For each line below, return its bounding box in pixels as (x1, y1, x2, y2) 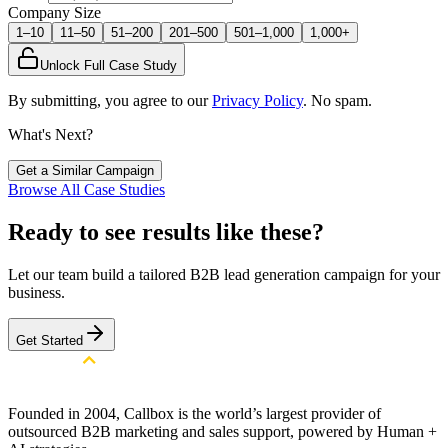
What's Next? (8, 125, 93, 143)
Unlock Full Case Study (40, 57, 177, 73)
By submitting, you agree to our (8, 91, 208, 109)
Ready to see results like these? (8, 218, 324, 245)
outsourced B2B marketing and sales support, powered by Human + (8, 422, 437, 440)
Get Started (16, 332, 83, 348)
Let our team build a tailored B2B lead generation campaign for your (8, 265, 440, 283)
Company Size (8, 3, 101, 21)
